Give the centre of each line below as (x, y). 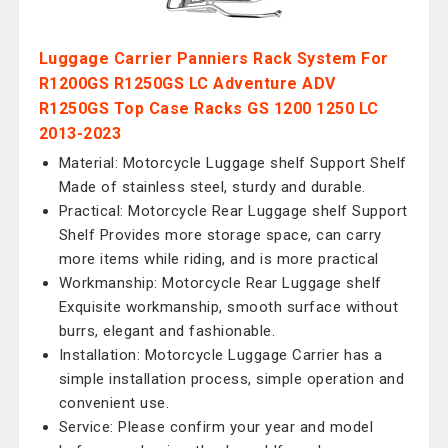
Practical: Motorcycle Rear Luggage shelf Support (233, 211)
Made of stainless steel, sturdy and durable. (212, 187)
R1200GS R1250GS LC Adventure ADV (187, 83)
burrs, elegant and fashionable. (167, 331)
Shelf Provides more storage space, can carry (220, 235)
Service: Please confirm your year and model (216, 427)
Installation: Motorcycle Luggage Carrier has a (220, 355)
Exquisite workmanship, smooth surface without (228, 307)
